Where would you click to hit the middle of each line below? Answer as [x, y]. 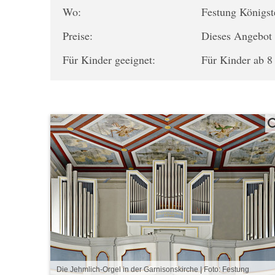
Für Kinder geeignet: [109, 60]
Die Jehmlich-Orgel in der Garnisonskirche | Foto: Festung [153, 269]
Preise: [78, 36]
